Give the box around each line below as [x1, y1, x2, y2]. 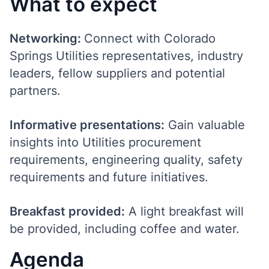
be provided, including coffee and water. [10, 221, 240, 236]
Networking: [10, 31, 84, 46]
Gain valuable [165, 117, 245, 132]
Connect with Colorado [84, 31, 216, 46]
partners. [10, 83, 64, 98]
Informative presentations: [10, 117, 165, 132]
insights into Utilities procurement [10, 134, 201, 150]
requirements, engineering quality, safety [10, 152, 243, 167]
